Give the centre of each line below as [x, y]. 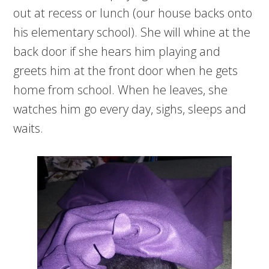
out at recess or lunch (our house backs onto [133, 13]
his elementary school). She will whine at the [132, 32]
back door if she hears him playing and [117, 52]
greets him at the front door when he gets [126, 71]
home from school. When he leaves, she [121, 90]
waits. [29, 128]
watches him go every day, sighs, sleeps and [130, 109]
